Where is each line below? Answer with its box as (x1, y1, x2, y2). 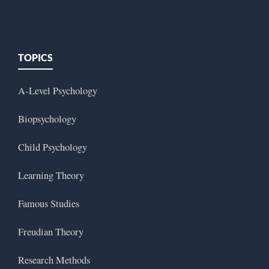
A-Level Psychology (18, 84, 97, 98)
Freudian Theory (18, 225, 83, 239)
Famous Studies (18, 197, 79, 211)
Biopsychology (18, 112, 76, 126)
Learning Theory (18, 169, 84, 183)
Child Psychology (18, 141, 87, 154)
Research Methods (18, 253, 90, 267)
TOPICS (18, 52, 53, 64)
